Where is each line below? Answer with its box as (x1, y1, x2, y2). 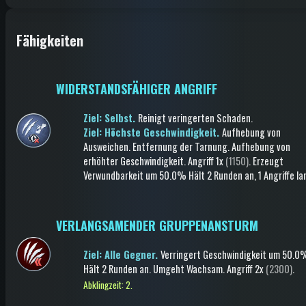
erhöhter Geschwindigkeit (83, 154, 184, 168)
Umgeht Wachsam (153, 262, 223, 276)
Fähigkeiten (16, 30, 83, 51)
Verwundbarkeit (83, 168, 143, 182)
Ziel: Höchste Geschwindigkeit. (83, 125, 222, 139)
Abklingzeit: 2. (83, 278, 133, 292)
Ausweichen (83, 139, 128, 154)
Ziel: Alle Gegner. (83, 247, 161, 262)
